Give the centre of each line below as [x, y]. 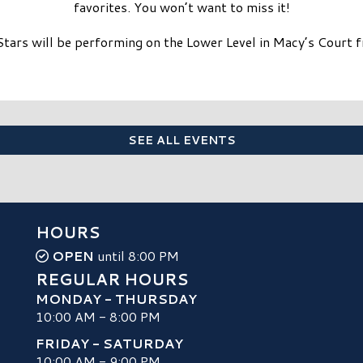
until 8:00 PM [137, 256]
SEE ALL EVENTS [181, 141]
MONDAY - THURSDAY [116, 299]
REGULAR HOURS [112, 280]
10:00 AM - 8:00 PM [98, 317]
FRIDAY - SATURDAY [109, 343]
